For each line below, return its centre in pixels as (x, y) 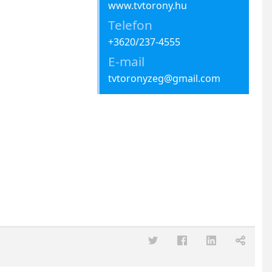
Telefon (130, 25)
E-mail (126, 61)
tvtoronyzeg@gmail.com (164, 78)
